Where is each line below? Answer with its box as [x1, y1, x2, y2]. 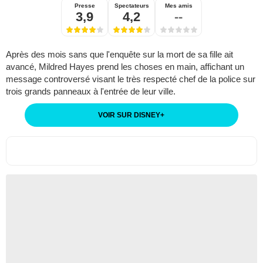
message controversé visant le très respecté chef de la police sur [6, 74, 255, 84]
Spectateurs [114, 2, 149, 9]
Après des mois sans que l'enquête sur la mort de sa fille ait [6, 49, 233, 59]
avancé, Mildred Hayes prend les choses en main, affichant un [6, 62, 244, 72]
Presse [74, 2, 95, 9]
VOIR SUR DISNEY [98, 111, 161, 119]
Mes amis [164, 2, 193, 9]
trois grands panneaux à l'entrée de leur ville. [6, 86, 176, 96]
